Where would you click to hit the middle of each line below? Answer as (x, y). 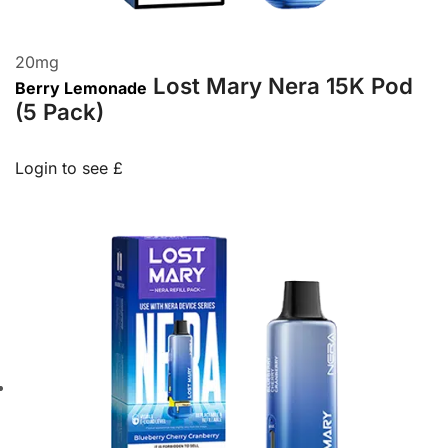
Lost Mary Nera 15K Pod (283, 86)
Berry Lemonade (81, 88)
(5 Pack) (59, 112)
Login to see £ (69, 168)
